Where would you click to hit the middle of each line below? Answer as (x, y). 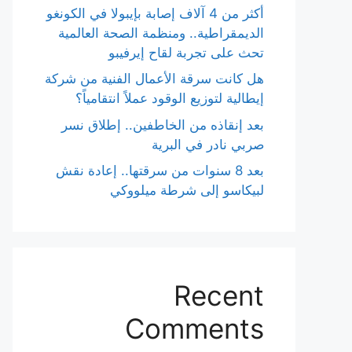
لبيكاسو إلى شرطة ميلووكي (187, 190)
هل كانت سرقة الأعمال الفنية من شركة (154, 79)
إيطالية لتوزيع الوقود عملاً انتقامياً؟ (170, 98)
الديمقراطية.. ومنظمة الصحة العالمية (161, 33)
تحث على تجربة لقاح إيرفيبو (186, 52)
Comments (194, 328)
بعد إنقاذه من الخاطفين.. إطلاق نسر (163, 125)
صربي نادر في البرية (208, 144)
